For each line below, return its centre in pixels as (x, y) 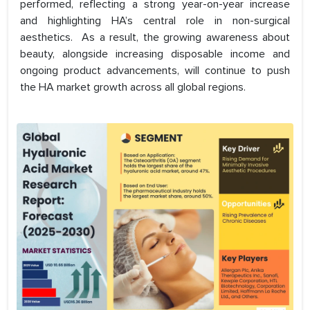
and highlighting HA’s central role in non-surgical (155, 21)
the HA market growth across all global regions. (133, 88)
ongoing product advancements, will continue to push (155, 71)
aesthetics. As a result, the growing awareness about (155, 38)
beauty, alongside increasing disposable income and (155, 54)
